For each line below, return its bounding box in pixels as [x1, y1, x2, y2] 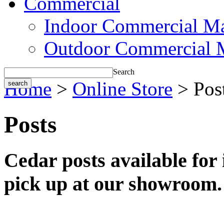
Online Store [72, 78, 172, 100]
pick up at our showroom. [4, 172, 222, 195]
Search [113, 67, 134, 76]
